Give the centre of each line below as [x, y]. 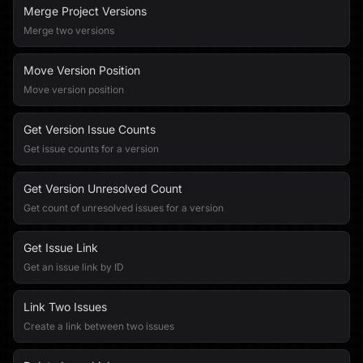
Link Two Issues [65, 307]
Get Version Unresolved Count [103, 188]
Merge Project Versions [85, 11]
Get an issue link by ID [74, 267]
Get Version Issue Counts [90, 129]
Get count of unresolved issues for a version [124, 208]
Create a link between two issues [99, 326]
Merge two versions [69, 30]
